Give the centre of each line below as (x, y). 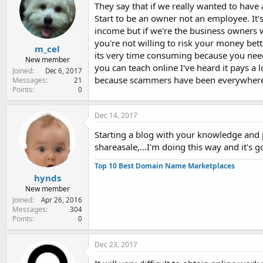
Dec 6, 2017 (64, 71)
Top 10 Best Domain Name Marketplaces (165, 166)
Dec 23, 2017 (116, 244)
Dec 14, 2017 (116, 115)
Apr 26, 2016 (62, 200)
